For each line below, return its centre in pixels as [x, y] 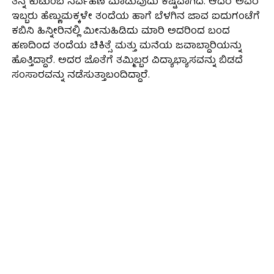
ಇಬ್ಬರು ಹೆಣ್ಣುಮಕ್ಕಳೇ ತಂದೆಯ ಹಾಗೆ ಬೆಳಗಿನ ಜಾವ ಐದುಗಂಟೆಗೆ [135, 17]
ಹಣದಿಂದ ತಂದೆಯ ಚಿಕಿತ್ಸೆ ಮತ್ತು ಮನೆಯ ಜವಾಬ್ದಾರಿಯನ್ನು [126, 46]
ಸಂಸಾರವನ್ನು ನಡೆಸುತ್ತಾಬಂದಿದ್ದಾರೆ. [80, 76]
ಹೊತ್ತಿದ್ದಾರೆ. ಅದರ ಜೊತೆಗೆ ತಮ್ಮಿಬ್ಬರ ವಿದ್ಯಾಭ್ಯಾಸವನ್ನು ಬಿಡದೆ [127, 61]
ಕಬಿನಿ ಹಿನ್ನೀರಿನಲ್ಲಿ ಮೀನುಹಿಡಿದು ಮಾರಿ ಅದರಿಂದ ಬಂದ [120, 31]
